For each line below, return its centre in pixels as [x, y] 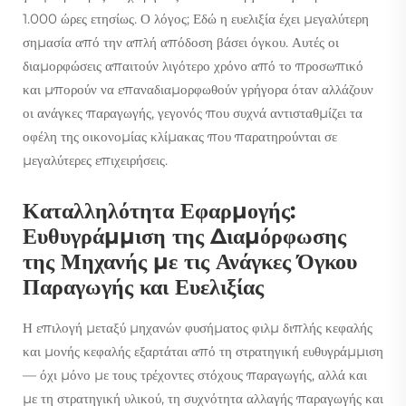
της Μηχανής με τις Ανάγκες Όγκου [190, 261]
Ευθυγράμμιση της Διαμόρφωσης [184, 236]
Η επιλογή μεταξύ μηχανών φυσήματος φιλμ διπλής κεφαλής [198, 327]
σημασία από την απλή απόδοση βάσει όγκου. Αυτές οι [181, 42]
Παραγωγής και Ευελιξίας [143, 286]
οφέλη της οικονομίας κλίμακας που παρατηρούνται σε [180, 136]
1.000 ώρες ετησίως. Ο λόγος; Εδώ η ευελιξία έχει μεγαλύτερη [196, 18]
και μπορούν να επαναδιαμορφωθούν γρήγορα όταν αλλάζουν [198, 89]
